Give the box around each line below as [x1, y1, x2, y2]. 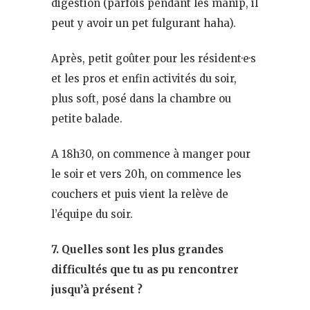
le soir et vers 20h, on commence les [51, 167, 241, 181]
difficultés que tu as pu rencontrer [51, 262, 239, 276]
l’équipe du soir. [51, 207, 133, 221]
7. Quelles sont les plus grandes [51, 242, 224, 256]
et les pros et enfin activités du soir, [51, 71, 237, 85]
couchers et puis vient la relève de [51, 187, 228, 201]
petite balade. [51, 111, 122, 125]
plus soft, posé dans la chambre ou [51, 91, 231, 105]
